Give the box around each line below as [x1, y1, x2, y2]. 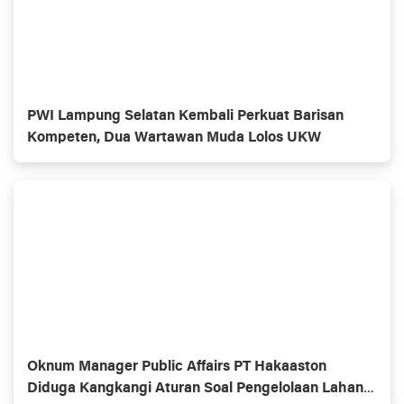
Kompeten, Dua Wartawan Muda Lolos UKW [27, 131, 321, 145]
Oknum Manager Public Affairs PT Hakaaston [27, 360, 326, 374]
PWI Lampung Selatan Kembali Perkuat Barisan [27, 109, 344, 124]
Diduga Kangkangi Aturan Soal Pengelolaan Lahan [27, 381, 363, 396]
